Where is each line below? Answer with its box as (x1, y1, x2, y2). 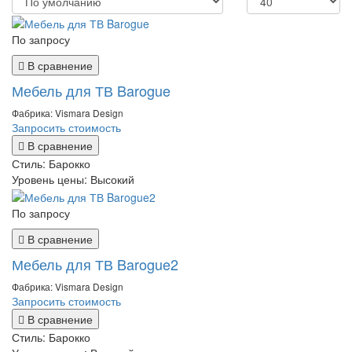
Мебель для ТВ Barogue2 (12, 253, 178, 274)
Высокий (90, 171, 134, 188)
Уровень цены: (12, 171, 90, 188)
